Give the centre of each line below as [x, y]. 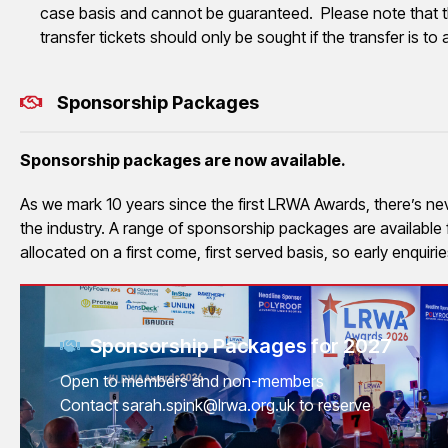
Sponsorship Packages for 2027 [241, 345]
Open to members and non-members [192, 380]
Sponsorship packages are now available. [183, 159]
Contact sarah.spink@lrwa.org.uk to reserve [215, 404]
